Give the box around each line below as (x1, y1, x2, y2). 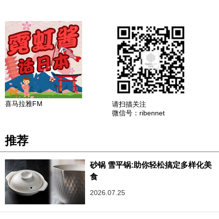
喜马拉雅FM (5, 99, 43, 108)
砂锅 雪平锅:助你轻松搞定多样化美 (90, 160, 212, 169)
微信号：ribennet (112, 109, 165, 117)
